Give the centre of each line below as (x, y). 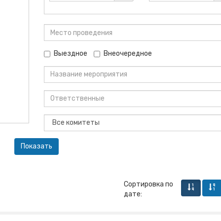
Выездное (71, 53)
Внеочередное (128, 53)
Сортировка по (148, 184)
